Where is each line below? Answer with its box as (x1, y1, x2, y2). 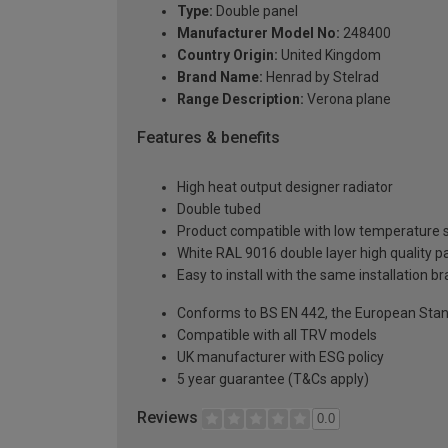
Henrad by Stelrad (263, 68, 379, 85)
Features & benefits (137, 127, 280, 147)
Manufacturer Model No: (177, 24, 340, 41)
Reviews (137, 408, 202, 428)
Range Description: (177, 90, 304, 107)
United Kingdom (278, 46, 381, 63)
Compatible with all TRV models (177, 327, 377, 344)
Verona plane (304, 90, 391, 107)
